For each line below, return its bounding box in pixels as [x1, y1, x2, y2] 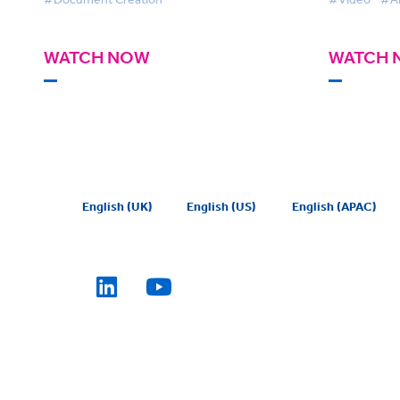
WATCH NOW [43, 46, 150, 70]
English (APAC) [291, 198, 377, 215]
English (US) [187, 198, 257, 215]
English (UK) [82, 198, 153, 215]
